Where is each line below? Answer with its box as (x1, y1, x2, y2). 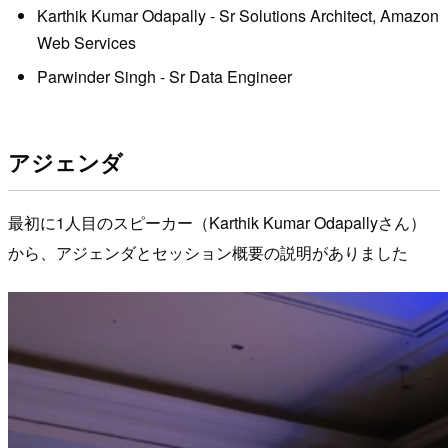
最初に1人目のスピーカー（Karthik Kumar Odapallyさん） (8, 211, 426, 235)
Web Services (36, 31, 136, 55)
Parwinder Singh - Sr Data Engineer (36, 64, 292, 88)
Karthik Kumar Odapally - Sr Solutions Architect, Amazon (36, 4, 439, 28)
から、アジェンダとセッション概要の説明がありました (8, 241, 408, 265)
